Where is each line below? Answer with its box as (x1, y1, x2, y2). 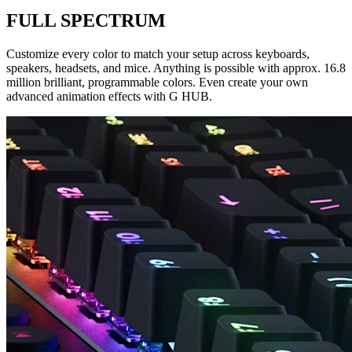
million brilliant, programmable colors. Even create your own (6, 75, 308, 89)
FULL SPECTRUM (6, 9, 166, 31)
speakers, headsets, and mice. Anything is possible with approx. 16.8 (6, 60, 346, 75)
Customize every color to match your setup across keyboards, (6, 46, 310, 60)
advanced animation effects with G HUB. (6, 89, 212, 103)
